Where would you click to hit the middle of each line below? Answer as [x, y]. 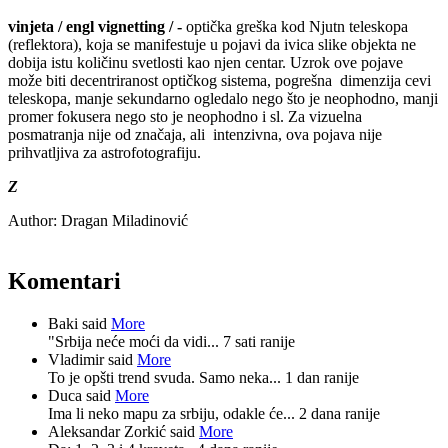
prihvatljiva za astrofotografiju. [104, 152]
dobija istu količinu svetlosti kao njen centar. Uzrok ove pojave [205, 62]
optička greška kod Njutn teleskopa [297, 26]
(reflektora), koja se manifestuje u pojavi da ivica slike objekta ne [212, 44]
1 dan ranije [322, 377]
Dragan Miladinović [122, 220]
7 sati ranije [259, 341]
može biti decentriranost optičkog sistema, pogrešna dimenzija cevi [219, 80]
